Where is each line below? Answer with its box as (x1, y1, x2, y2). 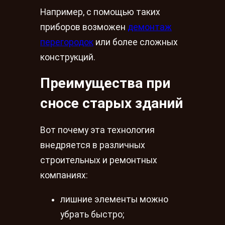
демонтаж (128, 22, 172, 32)
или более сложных (93, 37, 178, 47)
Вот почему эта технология (40, 125, 155, 136)
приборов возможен (40, 22, 128, 32)
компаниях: (40, 170, 88, 181)
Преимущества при (40, 75, 170, 92)
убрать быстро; (60, 209, 124, 219)
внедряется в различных (40, 140, 145, 151)
